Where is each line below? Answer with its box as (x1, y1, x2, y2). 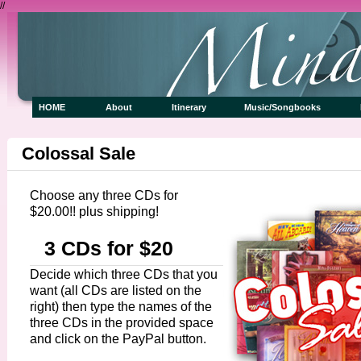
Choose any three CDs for (30, 188, 178, 202)
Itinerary (172, 102, 231, 112)
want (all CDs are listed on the (30, 283, 201, 297)
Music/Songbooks (243, 102, 347, 112)
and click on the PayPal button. (30, 331, 206, 346)
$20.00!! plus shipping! (30, 204, 159, 218)
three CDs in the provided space (30, 315, 214, 330)
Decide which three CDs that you (30, 267, 218, 281)
